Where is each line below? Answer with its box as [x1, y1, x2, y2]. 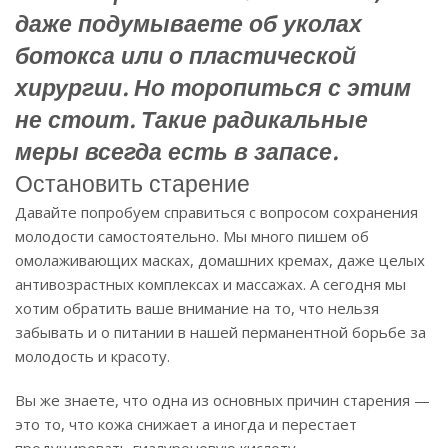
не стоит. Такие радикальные [15, 103, 368, 135]
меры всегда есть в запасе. [15, 135, 338, 167]
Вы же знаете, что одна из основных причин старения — [15, 389, 430, 410]
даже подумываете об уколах [15, 7, 362, 39]
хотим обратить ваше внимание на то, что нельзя [15, 297, 379, 318]
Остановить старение [15, 167, 250, 199]
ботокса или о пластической [15, 39, 356, 71]
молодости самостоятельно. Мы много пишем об [15, 225, 369, 246]
